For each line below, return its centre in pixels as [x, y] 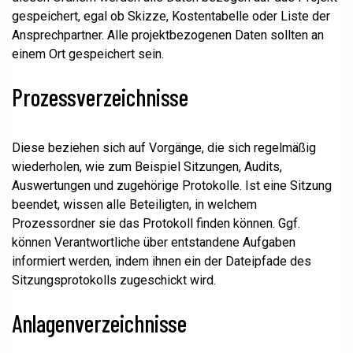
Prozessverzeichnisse [100, 97]
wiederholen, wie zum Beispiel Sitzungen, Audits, [147, 167]
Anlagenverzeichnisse [99, 323]
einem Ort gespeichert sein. [88, 54]
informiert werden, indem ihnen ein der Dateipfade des [162, 261]
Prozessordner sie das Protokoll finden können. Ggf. [156, 223]
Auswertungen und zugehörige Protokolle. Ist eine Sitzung [172, 186]
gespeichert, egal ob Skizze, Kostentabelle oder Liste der [171, 16]
